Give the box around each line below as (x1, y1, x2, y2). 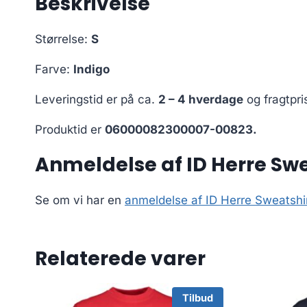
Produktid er (35, 123, 105, 137)
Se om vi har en (35, 193, 125, 208)
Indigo (73, 62, 110, 77)
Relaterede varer (35, 245, 206, 273)
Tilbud (182, 291, 213, 304)
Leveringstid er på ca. (35, 93, 158, 107)
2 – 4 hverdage (158, 93, 243, 107)
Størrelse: (35, 32, 91, 47)
